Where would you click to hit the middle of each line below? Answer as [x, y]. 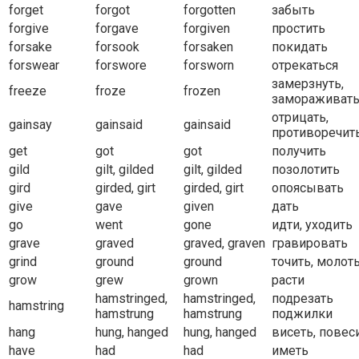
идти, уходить [312, 225]
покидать [300, 47]
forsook [117, 47]
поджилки [302, 314]
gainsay [30, 125]
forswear [34, 66]
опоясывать [308, 188]
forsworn [209, 66]
